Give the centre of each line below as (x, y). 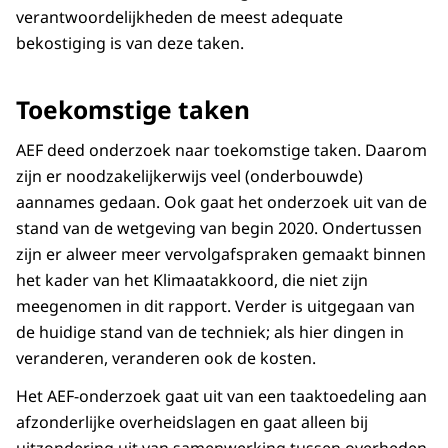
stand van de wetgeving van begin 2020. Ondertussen (219, 227)
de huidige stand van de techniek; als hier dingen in (210, 331)
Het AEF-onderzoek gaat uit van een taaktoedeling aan (221, 395)
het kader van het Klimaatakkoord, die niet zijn (192, 279)
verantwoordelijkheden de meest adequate (179, 16)
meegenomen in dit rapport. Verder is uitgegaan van (215, 305)
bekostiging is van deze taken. (130, 42)
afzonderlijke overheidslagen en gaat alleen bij (192, 421)
